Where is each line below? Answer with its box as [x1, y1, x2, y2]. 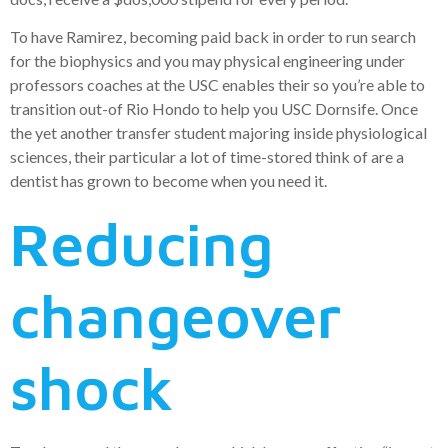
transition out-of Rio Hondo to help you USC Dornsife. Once [10, 99, 418, 119]
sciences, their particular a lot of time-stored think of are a [10, 147, 404, 167]
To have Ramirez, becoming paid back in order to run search [10, 27, 416, 47]
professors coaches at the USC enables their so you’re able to [10, 75, 425, 95]
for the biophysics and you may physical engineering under [10, 51, 405, 71]
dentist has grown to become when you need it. [10, 171, 327, 191]
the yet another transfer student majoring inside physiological [10, 123, 427, 143]
